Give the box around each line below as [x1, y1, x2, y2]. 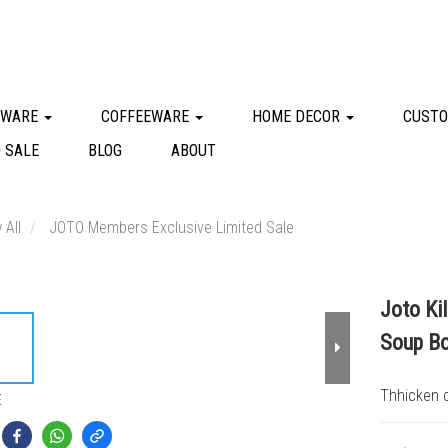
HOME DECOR [252, 107, 344, 126]
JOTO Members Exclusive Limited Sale [48, 218, 294, 237]
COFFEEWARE [101, 107, 193, 126]
